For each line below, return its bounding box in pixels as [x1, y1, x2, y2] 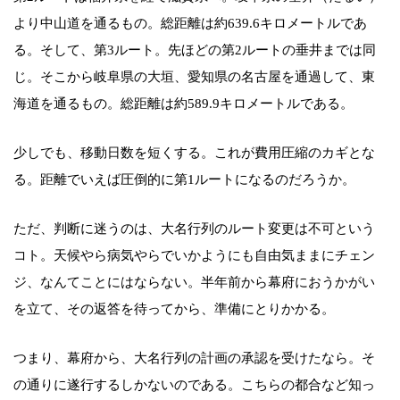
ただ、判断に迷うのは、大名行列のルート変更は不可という [13, 221, 375, 237]
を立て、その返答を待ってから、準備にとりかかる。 [13, 302, 335, 317]
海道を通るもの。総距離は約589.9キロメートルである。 [13, 96, 354, 112]
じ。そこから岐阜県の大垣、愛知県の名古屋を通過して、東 [13, 70, 375, 85]
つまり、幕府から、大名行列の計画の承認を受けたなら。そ [13, 351, 375, 366]
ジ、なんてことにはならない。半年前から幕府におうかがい [13, 275, 375, 290]
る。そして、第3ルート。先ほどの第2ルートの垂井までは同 [13, 43, 376, 58]
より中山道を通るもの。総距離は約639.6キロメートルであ [13, 16, 367, 31]
